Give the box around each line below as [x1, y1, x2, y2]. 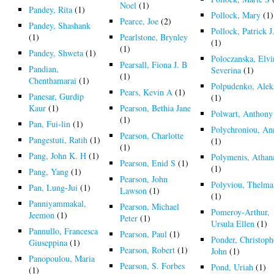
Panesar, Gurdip [29, 90, 84, 102]
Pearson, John [120, 172, 168, 185]
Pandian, [29, 62, 59, 75]
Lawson [120, 184, 147, 196]
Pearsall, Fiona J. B [120, 58, 188, 70]
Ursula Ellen [211, 217, 255, 229]
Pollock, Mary [211, 9, 261, 21]
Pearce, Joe [120, 15, 159, 27]
